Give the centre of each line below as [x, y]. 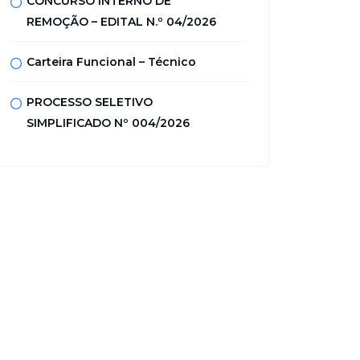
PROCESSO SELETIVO [90, 102]
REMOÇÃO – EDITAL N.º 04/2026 [121, 22]
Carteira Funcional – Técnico [111, 62]
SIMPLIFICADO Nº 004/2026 [108, 123]
